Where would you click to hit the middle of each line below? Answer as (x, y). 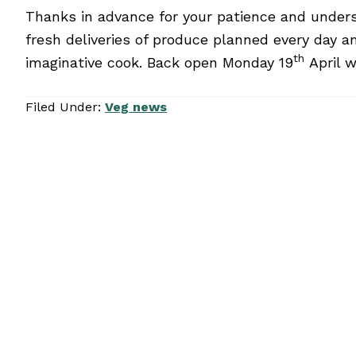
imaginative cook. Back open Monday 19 (159, 62)
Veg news (136, 107)
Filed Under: (65, 107)
